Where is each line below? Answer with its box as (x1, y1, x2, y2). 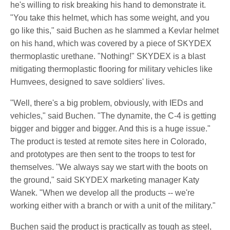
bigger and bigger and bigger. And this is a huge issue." (10, 124, 210, 133)
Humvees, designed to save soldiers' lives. (10, 78, 165, 86)
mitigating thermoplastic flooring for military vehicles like (10, 65, 213, 73)
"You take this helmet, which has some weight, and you (10, 13, 209, 22)
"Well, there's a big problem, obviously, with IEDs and (10, 99, 203, 107)
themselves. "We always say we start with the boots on (10, 163, 208, 171)
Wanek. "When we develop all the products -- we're (10, 188, 195, 197)
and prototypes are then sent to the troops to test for (10, 150, 195, 159)
